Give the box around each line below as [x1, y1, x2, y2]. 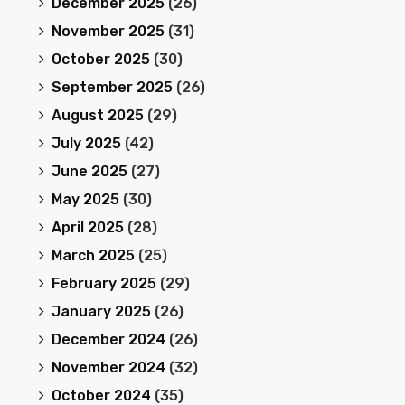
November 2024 [51, 359, 165, 376]
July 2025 [51, 135, 121, 152]
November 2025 [51, 23, 165, 40]
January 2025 [51, 303, 151, 320]
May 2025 [51, 191, 119, 208]
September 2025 [51, 79, 173, 96]
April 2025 [51, 219, 124, 236]
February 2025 [51, 275, 156, 292]
